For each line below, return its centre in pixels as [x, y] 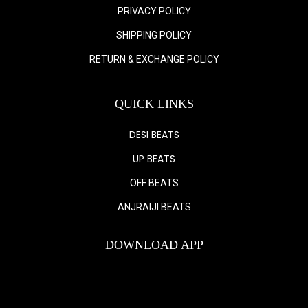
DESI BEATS [154, 135]
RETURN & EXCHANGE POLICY [154, 59]
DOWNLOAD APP [154, 245]
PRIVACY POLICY [154, 11]
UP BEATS [154, 159]
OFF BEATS [154, 183]
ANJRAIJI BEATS [154, 207]
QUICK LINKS [154, 104]
